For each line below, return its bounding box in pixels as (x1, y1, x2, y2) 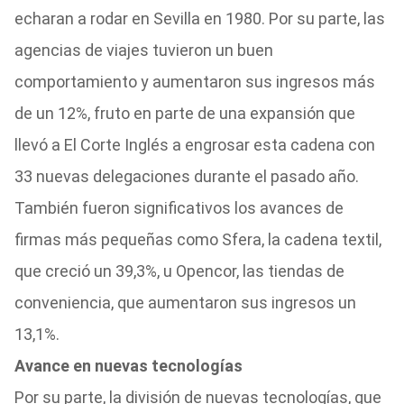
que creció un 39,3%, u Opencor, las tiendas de (14, 262, 344, 280)
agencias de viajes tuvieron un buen (14, 41, 273, 60)
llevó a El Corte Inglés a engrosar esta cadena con (14, 135, 375, 154)
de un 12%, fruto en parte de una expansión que (14, 104, 355, 123)
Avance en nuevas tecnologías (14, 356, 243, 375)
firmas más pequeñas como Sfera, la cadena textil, (14, 230, 381, 249)
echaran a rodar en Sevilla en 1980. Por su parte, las (14, 9, 385, 28)
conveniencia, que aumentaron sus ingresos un (14, 293, 356, 312)
